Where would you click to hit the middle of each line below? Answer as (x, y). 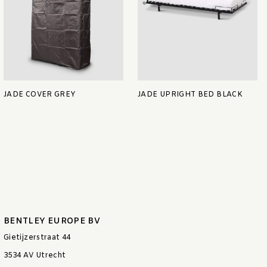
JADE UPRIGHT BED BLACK (190, 95)
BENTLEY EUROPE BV (52, 222)
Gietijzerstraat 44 (37, 238)
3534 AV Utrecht (35, 256)
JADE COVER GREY (40, 95)
